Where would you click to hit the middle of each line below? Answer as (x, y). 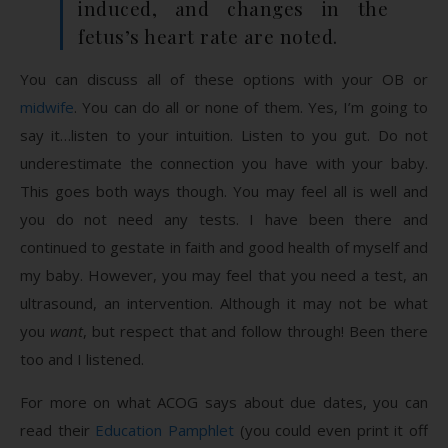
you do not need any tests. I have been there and (224, 218)
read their (58, 429)
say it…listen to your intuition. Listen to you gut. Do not (224, 134)
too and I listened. (82, 358)
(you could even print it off (331, 429)
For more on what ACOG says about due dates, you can (224, 401)
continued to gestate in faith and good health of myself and (224, 246)
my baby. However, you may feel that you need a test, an (224, 274)
